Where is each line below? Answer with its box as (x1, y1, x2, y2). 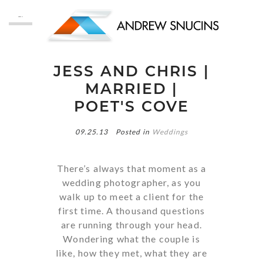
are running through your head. (61, 218, 202, 230)
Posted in (116, 127, 152, 136)
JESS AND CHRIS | (53, 62, 210, 80)
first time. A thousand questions (58, 204, 205, 216)
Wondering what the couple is (63, 232, 200, 244)
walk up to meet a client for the (59, 190, 204, 202)
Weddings (151, 127, 188, 136)
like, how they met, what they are (56, 247, 207, 258)
